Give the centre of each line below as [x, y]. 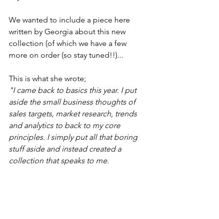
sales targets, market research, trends [74, 114]
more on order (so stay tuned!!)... [66, 55]
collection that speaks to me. [59, 161]
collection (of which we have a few [69, 43]
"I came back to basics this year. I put [74, 90]
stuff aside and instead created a [66, 149]
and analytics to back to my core [66, 125]
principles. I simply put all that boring [74, 137]
